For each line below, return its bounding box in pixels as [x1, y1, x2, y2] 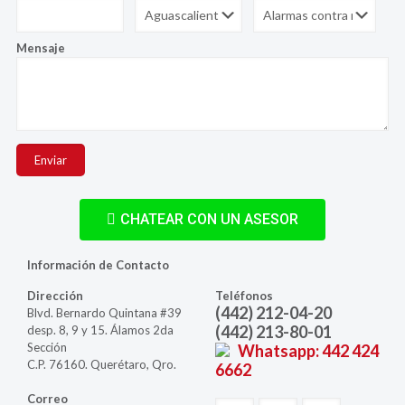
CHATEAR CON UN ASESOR [120, 210, 298, 228]
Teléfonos [215, 288, 274, 304]
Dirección [27, 288, 84, 304]
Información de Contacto [27, 258, 170, 273]
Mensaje [15, 40, 65, 55]
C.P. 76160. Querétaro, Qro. [27, 357, 177, 372]
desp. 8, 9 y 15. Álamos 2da [27, 323, 174, 338]
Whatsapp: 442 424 [235, 341, 380, 362]
